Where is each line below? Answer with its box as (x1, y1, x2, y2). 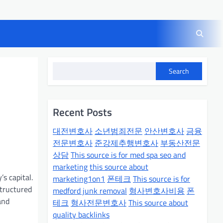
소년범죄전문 (95, 124, 142, 137)
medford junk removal (53, 184, 127, 197)
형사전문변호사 (71, 196, 126, 209)
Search (169, 66, 189, 77)
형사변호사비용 (129, 184, 185, 197)
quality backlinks (53, 208, 110, 221)
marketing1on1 (53, 172, 105, 185)
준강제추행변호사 (95, 136, 158, 149)
